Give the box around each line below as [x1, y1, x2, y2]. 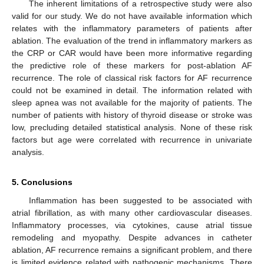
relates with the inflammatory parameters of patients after [12, 24, 252, 34]
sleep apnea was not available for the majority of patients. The [12, 98, 252, 108]
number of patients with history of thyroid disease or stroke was [12, 110, 252, 120]
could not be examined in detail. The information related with [12, 85, 252, 95]
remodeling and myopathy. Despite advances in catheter [12, 233, 252, 243]
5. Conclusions [12, 177, 72, 187]
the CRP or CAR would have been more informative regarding [12, 48, 252, 58]
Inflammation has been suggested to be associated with [28, 196, 252, 206]
